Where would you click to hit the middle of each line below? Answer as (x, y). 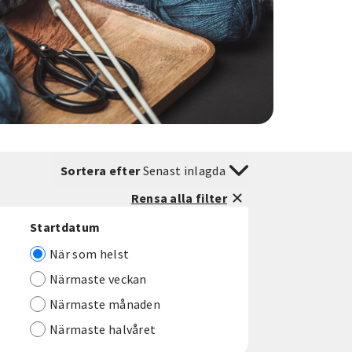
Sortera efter (101, 171)
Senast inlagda (184, 171)
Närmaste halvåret (103, 330)
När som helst (90, 254)
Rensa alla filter (179, 198)
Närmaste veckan (98, 279)
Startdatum (65, 227)
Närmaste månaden (105, 304)
